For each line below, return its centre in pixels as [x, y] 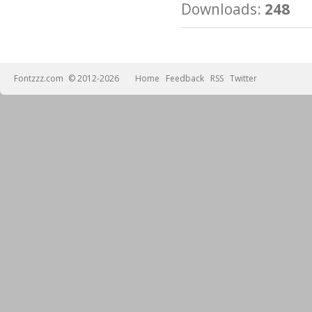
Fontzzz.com [40, 78]
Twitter [243, 78]
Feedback [185, 78]
